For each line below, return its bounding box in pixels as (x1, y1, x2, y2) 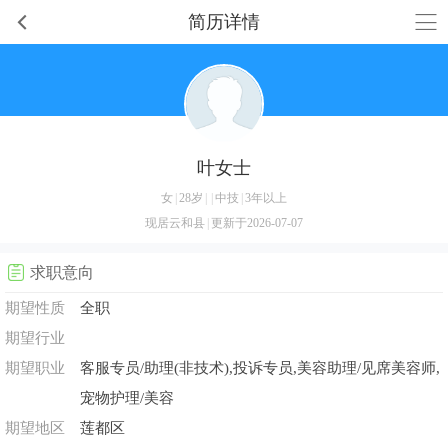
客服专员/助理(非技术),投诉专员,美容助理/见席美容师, (80, 360, 440, 376)
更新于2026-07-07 (211, 216, 303, 230)
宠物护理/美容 (80, 390, 174, 406)
